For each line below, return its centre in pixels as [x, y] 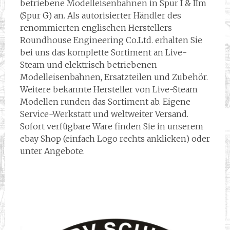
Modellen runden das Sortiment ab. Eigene [105, 102]
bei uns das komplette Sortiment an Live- [103, 52]
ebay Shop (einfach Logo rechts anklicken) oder [115, 139]
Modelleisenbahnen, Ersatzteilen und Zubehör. [114, 77]
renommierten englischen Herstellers [96, 28]
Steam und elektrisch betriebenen [88, 65]
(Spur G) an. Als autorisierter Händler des [100, 15]
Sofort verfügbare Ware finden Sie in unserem [111, 126]
